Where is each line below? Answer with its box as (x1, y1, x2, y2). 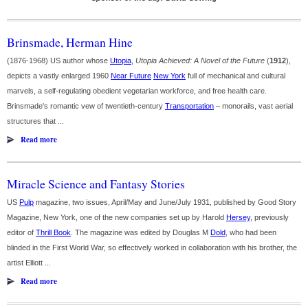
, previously (250, 213, 289, 221)
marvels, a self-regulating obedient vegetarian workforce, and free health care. (7, 87, 267, 95)
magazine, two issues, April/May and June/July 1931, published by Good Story (34, 198, 296, 206)
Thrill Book (36, 228, 71, 236)
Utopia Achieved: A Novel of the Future (135, 56, 265, 65)
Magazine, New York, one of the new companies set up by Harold (7, 213, 226, 221)
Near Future (111, 71, 151, 80)
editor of (7, 228, 36, 236)
